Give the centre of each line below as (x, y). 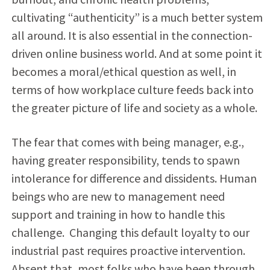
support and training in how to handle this (118, 214)
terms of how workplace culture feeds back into (132, 89)
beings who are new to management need (118, 196)
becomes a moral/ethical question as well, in (124, 71)
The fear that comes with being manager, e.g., (127, 142)
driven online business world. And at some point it (137, 53)
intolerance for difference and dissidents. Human (134, 178)
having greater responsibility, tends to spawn (125, 160)
